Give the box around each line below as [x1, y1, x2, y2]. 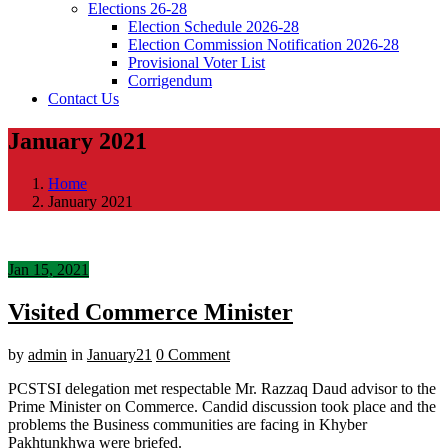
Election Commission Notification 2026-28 [128, 35, 399, 53]
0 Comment [156, 345, 230, 363]
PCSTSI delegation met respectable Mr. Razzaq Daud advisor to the [8, 379, 436, 397]
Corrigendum [128, 71, 212, 89]
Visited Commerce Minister [8, 298, 293, 325]
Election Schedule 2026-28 [128, 17, 299, 35]
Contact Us [48, 89, 119, 107]
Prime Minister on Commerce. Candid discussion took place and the [8, 397, 436, 415]
